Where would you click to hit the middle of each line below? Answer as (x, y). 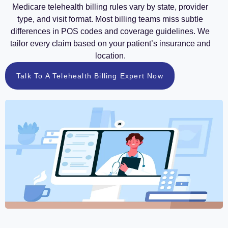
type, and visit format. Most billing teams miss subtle (110, 19)
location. (110, 56)
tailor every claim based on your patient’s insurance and (110, 44)
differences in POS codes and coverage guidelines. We (110, 32)
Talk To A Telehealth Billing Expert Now (90, 76)
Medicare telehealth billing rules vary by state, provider (110, 7)
